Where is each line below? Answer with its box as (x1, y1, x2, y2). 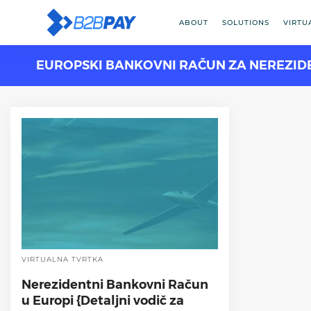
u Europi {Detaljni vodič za (22, 292, 184, 308)
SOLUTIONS (222, 18, 269, 28)
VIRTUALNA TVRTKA (22, 254, 103, 264)
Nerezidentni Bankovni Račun (22, 276, 208, 292)
